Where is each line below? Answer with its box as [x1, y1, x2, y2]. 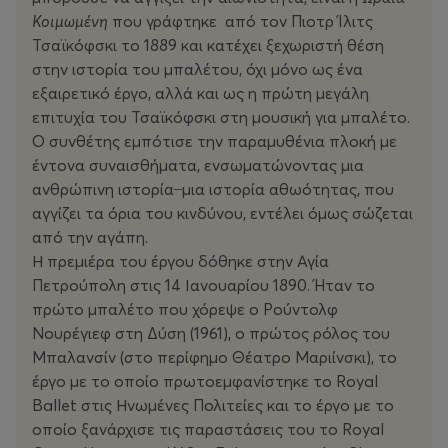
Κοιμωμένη [32, 11, 108, 32]
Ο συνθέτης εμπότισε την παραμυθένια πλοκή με [32, 131, 397, 152]
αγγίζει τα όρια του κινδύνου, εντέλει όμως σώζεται [32, 203, 413, 224]
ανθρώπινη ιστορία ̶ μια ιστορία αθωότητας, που [32, 179, 394, 200]
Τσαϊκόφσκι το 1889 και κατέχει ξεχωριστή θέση [32, 35, 384, 56]
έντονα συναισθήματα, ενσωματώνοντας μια [32, 155, 364, 176]
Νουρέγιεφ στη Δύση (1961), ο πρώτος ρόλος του [32, 323, 390, 344]
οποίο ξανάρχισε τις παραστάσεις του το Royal [32, 419, 384, 440]
